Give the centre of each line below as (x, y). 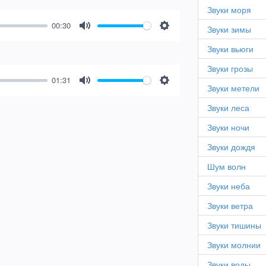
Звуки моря (229, 10)
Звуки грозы (230, 69)
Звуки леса (229, 108)
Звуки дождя (232, 147)
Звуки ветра (230, 206)
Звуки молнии (234, 245)
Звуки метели (234, 88)
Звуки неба (229, 186)
